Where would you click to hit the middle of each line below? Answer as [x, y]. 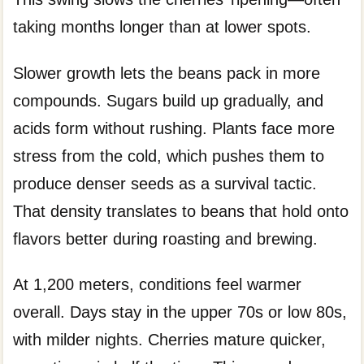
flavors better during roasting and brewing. [166, 238]
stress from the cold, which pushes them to [169, 156]
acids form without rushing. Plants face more [174, 128]
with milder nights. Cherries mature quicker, [170, 340]
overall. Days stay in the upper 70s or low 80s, [180, 312]
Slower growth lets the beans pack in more [167, 73]
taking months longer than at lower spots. [162, 27]
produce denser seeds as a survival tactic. [165, 183]
